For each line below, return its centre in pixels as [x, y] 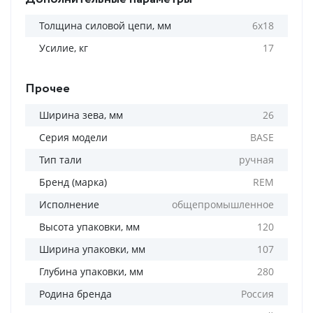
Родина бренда [75, 294]
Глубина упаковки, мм [91, 271]
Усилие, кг [64, 48]
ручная [256, 160]
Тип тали [60, 160]
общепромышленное [223, 204]
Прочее [48, 89]
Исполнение [69, 204]
